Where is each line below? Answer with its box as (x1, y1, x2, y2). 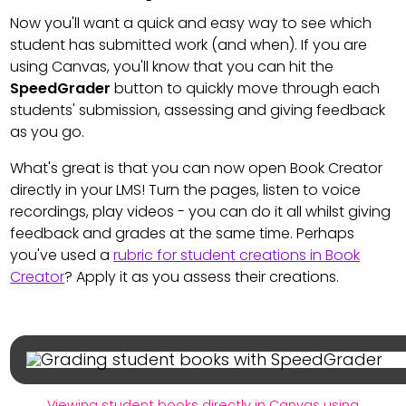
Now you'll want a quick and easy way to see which (10, 13, 372, 34)
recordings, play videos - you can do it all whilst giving (10, 201, 391, 223)
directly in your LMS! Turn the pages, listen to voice (10, 179, 362, 201)
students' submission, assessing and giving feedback (10, 100, 386, 121)
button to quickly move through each (111, 78, 381, 100)
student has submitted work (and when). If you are (10, 34, 368, 56)
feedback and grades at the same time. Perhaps (10, 223, 355, 245)
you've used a (10, 245, 114, 266)
